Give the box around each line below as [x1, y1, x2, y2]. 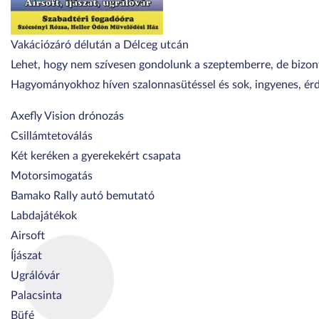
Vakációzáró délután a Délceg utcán [11, 39, 189, 51]
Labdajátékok [11, 210, 77, 221]
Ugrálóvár [11, 270, 60, 281]
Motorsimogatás [11, 170, 93, 182]
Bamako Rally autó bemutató [11, 190, 155, 202]
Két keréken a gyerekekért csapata [11, 150, 181, 162]
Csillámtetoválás [11, 130, 93, 142]
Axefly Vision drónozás [11, 110, 124, 122]
